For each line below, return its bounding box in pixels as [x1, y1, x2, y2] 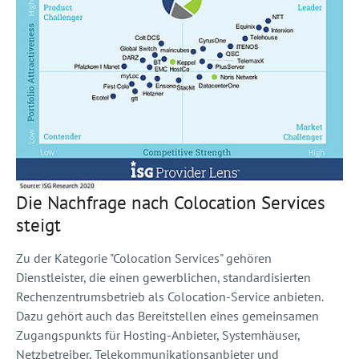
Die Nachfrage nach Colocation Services [16, 189, 325, 214]
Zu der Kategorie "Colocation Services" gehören [16, 249, 272, 266]
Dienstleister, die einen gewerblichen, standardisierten [16, 268, 311, 285]
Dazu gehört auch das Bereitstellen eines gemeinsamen [16, 307, 319, 324]
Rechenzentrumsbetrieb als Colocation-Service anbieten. [16, 288, 323, 305]
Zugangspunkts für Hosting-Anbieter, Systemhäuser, [16, 326, 300, 343]
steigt [16, 212, 61, 236]
